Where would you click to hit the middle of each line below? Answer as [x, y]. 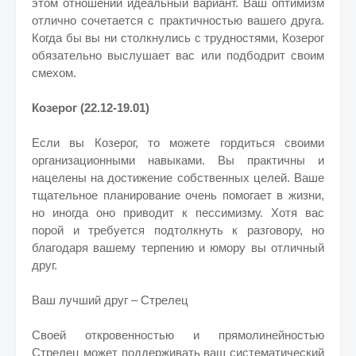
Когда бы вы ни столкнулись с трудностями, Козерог [178, 38]
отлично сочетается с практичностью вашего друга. [178, 20]
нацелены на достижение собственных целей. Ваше [178, 178]
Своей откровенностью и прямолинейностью [178, 335]
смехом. [54, 73]
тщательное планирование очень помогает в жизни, [178, 195]
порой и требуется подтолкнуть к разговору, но [178, 230]
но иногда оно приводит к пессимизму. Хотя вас [178, 213]
